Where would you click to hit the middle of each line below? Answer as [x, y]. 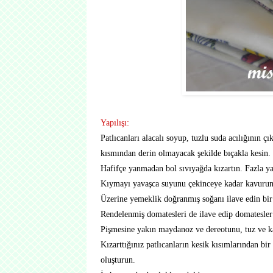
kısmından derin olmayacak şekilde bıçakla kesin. [186, 153]
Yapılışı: [115, 122]
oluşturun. [118, 260]
